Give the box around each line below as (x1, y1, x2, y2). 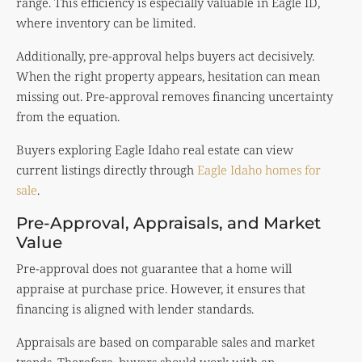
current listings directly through (16, 162, 197, 179)
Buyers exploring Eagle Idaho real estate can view (16, 141, 293, 158)
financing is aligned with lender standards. (16, 301, 254, 318)
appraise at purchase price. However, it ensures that (16, 280, 305, 297)
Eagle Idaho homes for (197, 162, 321, 179)
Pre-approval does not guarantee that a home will (16, 260, 292, 277)
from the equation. (16, 108, 120, 125)
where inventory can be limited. (16, 15, 196, 32)
